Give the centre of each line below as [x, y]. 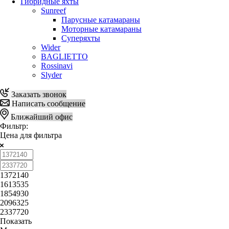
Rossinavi [57, 65]
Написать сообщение [48, 103]
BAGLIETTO [64, 56]
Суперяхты [81, 38]
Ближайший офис [41, 117]
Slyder [51, 75]
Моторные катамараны [101, 29]
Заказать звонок [38, 94]
